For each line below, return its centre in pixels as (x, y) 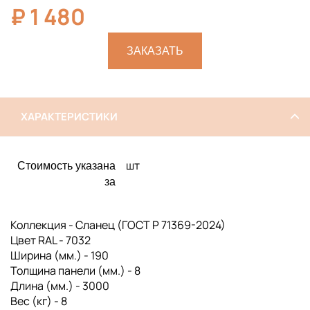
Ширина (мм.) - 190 (60, 255)
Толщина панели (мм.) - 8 (75, 270)
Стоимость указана (66, 165)
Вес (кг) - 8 (39, 301)
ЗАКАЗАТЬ (155, 51)
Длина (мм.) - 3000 (60, 285)
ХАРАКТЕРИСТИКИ (69, 116)
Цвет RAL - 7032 (51, 240)
